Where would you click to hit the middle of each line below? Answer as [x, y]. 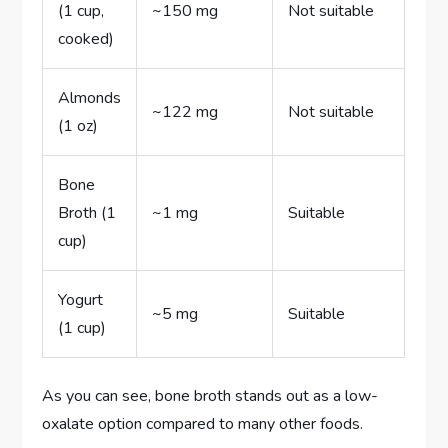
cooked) [86, 38]
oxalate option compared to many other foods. [203, 423]
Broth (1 [87, 212]
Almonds [90, 97]
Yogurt [81, 299]
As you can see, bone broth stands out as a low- [210, 395]
